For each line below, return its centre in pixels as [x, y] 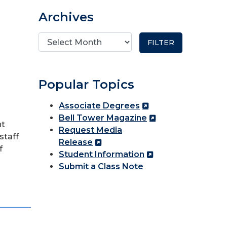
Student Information [102, 154]
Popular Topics [86, 84]
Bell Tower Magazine [103, 118]
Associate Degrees [99, 106]
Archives [66, 17]
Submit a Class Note [101, 166]
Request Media [90, 130]
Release [76, 142]
